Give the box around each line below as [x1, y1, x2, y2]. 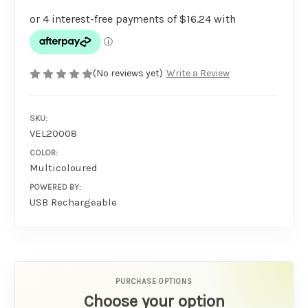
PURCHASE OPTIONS [115, 276, 192, 286]
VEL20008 [30, 127, 77, 140]
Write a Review [166, 67, 230, 80]
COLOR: [30, 147, 58, 157]
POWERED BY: [30, 181, 81, 192]
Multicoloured [30, 161, 98, 174]
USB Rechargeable [30, 195, 117, 208]
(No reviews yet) [93, 67, 163, 80]
